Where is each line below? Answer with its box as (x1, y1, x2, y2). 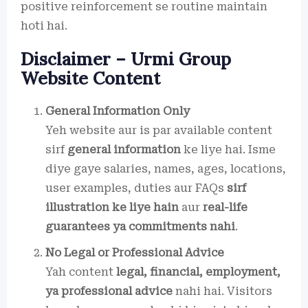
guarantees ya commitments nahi (45, 219, 235, 233)
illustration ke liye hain (45, 200, 179, 214)
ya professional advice (45, 284, 173, 298)
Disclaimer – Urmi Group (21, 47, 231, 70)
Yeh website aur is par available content (45, 123, 272, 137)
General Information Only (45, 104, 190, 118)
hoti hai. (21, 19, 67, 32)
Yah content (45, 265, 116, 278)
